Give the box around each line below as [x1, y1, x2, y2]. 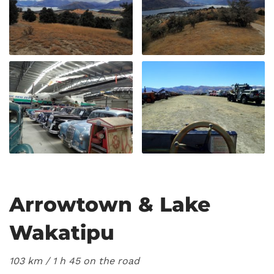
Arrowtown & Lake [9, 192, 210, 217]
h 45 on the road [59, 255, 139, 267]
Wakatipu [9, 220, 114, 245]
